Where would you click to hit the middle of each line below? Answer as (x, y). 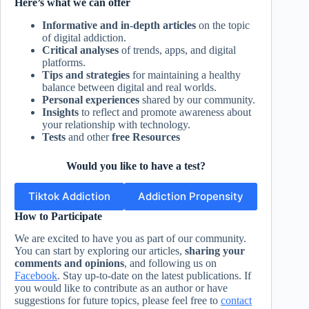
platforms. (64, 62)
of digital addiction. (84, 37)
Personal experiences (91, 99)
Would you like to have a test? (136, 166)
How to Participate (58, 216)
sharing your (215, 251)
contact (236, 301)
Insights (60, 112)
